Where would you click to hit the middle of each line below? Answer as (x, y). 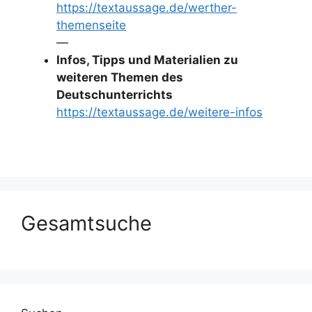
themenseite (91, 25)
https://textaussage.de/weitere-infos (159, 112)
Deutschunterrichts (115, 94)
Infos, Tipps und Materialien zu (147, 60)
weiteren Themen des (120, 77)
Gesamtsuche (86, 223)
